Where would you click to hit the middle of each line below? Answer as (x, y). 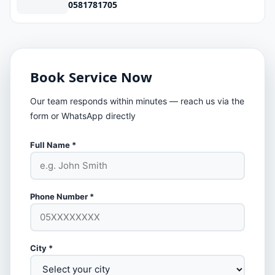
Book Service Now (91, 76)
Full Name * (53, 145)
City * (41, 248)
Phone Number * (62, 196)
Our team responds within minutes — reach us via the (137, 101)
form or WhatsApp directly (83, 115)
